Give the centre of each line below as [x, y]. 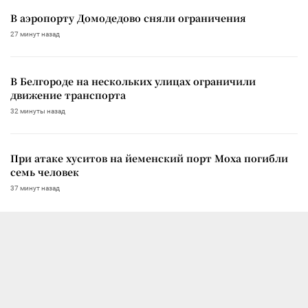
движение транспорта [68, 95]
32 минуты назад [38, 111]
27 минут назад [35, 34]
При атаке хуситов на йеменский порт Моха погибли [149, 158]
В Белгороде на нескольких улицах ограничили [133, 81]
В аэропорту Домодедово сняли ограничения [128, 18]
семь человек [45, 172]
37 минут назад [35, 188]
